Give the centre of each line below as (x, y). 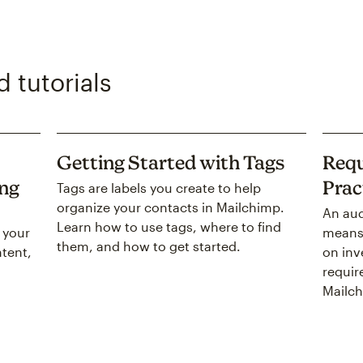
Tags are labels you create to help (159, 188)
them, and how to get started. (149, 246)
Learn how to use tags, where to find (169, 227)
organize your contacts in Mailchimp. (171, 207)
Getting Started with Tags (171, 163)
